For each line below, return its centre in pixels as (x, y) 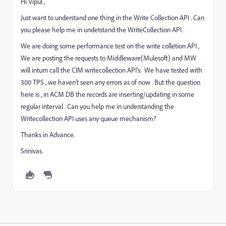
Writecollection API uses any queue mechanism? (89, 118)
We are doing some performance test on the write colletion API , (111, 46)
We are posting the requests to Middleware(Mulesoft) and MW (108, 58)
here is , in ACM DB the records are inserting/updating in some (107, 94)
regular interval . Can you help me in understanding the (97, 106)
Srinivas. (32, 151)
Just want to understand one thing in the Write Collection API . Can (112, 17)
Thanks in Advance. (48, 134)
